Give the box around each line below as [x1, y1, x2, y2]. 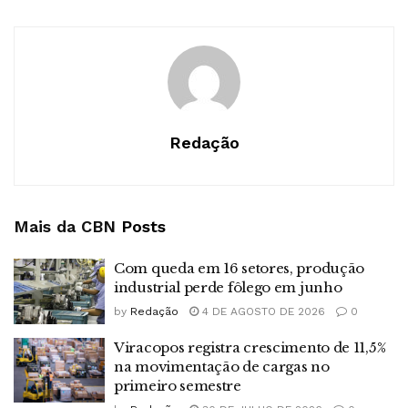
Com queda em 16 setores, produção [114, 260, 365, 278]
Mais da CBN [14, 217, 116, 237]
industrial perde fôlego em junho [114, 279, 342, 297]
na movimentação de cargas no [114, 357, 330, 375]
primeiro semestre [114, 376, 241, 394]
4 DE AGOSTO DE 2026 [199, 305, 325, 319]
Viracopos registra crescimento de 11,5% [114, 338, 386, 356]
